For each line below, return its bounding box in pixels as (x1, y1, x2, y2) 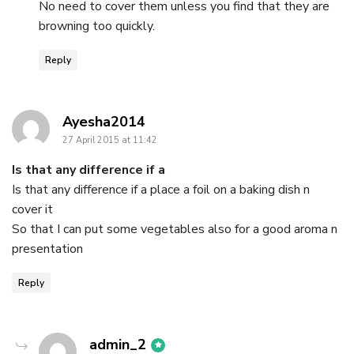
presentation (12, 239, 83, 258)
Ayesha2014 (62, 111, 145, 131)
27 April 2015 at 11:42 (62, 134, 157, 146)
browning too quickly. (39, 17, 155, 35)
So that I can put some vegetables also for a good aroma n (12, 220, 337, 238)
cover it (12, 200, 53, 218)
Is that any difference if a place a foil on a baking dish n (12, 180, 310, 198)
